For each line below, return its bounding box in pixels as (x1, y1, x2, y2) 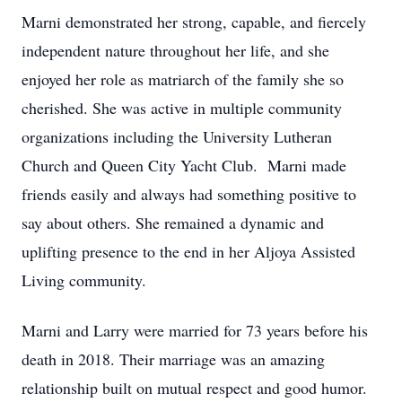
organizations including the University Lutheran (22, 126, 332, 147)
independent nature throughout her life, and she (22, 39, 329, 61)
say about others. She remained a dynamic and (22, 212, 324, 233)
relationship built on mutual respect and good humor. (22, 377, 367, 398)
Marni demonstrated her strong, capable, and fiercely (22, 11, 366, 32)
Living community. (22, 269, 146, 291)
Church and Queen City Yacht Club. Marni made (22, 154, 346, 176)
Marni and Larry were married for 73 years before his (22, 319, 368, 341)
